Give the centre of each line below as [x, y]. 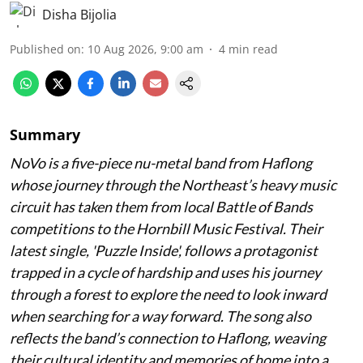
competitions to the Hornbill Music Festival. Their [166, 228]
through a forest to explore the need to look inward [168, 294]
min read [253, 49]
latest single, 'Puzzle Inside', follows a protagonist [164, 250]
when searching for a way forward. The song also [160, 316]
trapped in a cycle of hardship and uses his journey [165, 272]
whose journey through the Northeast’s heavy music [173, 184]
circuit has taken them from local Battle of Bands [161, 206]
